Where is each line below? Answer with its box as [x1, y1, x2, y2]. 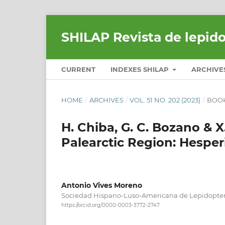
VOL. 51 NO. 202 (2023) [130, 95, 201, 104]
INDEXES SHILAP [110, 65, 171, 73]
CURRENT [61, 65, 95, 73]
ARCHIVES [89, 95, 124, 104]
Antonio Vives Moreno [61, 180, 142, 190]
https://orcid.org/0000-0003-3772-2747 [61, 202, 160, 209]
